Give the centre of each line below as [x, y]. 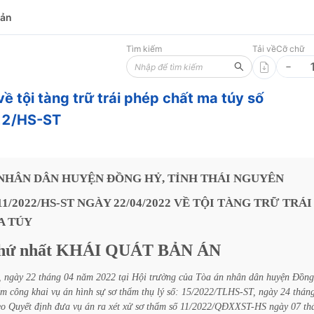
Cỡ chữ [290, 49]
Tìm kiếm [144, 49]
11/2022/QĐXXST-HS [223, 306]
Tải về [264, 49]
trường [163, 277]
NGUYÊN [259, 178]
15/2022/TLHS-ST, [219, 292]
